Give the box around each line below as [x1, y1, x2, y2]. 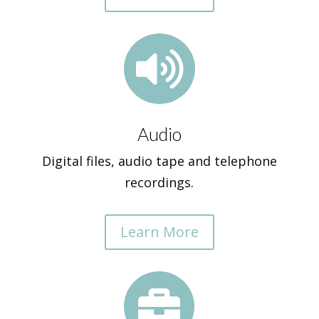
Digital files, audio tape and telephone [41, 152, 277, 169]
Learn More [120, 222, 199, 241]
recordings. [125, 174, 194, 191]
